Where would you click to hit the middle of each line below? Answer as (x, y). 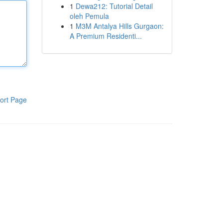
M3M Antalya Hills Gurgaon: (119, 26)
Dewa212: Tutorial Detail (114, 6)
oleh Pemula (89, 16)
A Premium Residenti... (106, 36)
